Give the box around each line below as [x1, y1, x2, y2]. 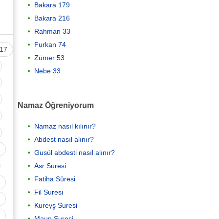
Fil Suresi [34, 188, 63, 197]
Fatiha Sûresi [34, 175, 75, 183]
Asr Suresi [34, 162, 66, 170]
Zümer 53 [34, 53, 65, 62]
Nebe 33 [34, 66, 61, 75]
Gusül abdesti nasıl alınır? [34, 149, 115, 157]
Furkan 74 [34, 40, 66, 48]
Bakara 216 [34, 14, 70, 22]
